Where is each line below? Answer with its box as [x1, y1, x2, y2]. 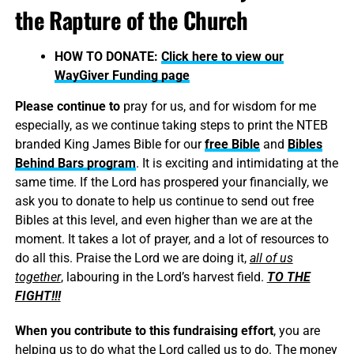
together [14, 269, 61, 285]
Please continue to [14, 99, 120, 115]
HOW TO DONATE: [54, 49, 161, 65]
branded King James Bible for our [14, 137, 205, 153]
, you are [273, 323, 320, 339]
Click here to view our [160, 49, 284, 65]
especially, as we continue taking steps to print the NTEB [14, 118, 328, 134]
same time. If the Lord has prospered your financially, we [14, 175, 328, 190]
